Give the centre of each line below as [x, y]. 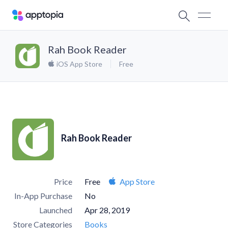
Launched [56, 210]
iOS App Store [79, 64]
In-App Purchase [43, 196]
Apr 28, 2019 [107, 210]
